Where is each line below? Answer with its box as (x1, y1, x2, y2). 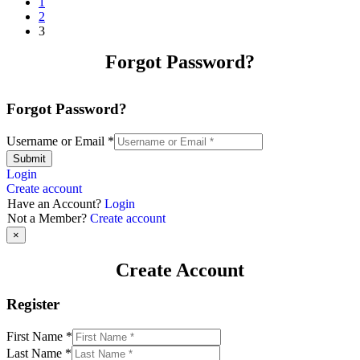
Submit (13, 152, 46, 165)
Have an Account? (7, 196, 104, 211)
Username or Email (6, 133, 108, 148)
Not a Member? (7, 211, 90, 225)
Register (6, 296, 59, 313)
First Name (6, 329, 66, 343)
